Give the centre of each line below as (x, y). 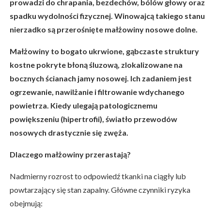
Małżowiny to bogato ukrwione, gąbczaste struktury (104, 51)
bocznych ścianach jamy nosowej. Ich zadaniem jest (101, 78)
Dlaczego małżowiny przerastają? (70, 155)
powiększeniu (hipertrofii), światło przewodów (93, 119)
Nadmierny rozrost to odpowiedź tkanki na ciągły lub (98, 176)
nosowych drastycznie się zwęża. (69, 133)
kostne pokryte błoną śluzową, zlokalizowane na (96, 65)
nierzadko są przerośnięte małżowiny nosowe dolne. (104, 30)
